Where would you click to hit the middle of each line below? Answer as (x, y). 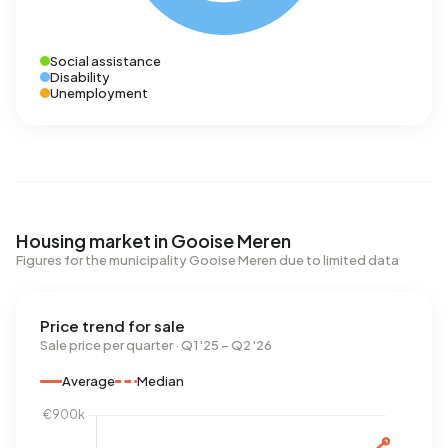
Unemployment (99, 93)
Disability (80, 77)
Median (160, 381)
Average (88, 381)
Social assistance (105, 61)
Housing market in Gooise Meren (153, 240)
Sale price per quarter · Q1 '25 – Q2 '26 (156, 345)
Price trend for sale (112, 325)
